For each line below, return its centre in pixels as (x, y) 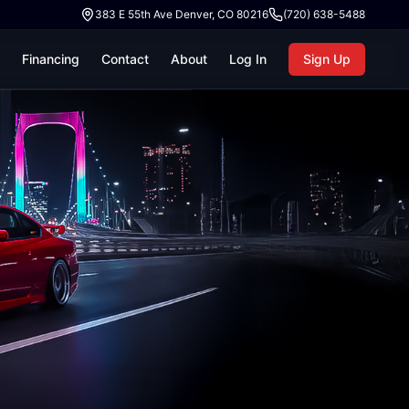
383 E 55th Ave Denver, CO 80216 (182, 14)
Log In (248, 59)
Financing (51, 59)
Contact (125, 59)
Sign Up (327, 59)
